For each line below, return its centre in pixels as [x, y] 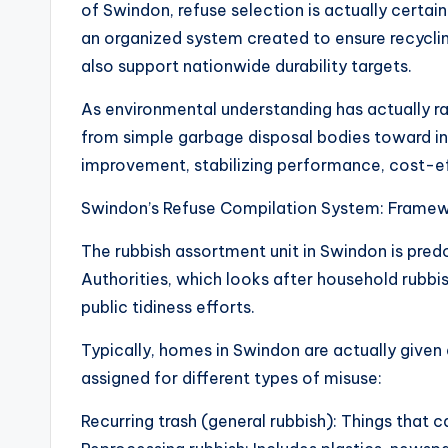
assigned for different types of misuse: [231, 378]
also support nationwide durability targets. [246, 66]
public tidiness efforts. [168, 307]
